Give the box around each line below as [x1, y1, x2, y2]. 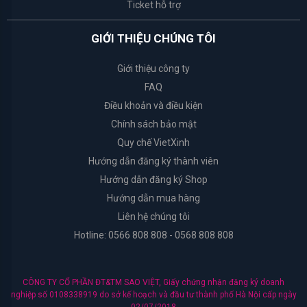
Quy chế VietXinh [117, 136, 190, 148]
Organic [1, 13, 38, 27]
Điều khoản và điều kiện [104, 99, 203, 111]
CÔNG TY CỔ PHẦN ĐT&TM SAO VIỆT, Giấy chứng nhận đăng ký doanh [23, 277, 284, 287]
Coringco [1, 224, 44, 238]
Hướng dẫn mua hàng [107, 192, 200, 204]
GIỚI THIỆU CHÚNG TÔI [91, 31, 216, 45]
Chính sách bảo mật [110, 118, 197, 130]
